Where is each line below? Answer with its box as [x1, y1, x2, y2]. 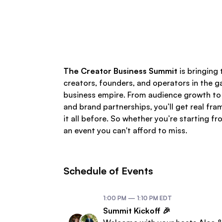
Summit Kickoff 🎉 [103, 206, 170, 216]
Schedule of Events [63, 165, 153, 177]
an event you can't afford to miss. [63, 125, 187, 136]
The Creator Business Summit [63, 66, 177, 76]
